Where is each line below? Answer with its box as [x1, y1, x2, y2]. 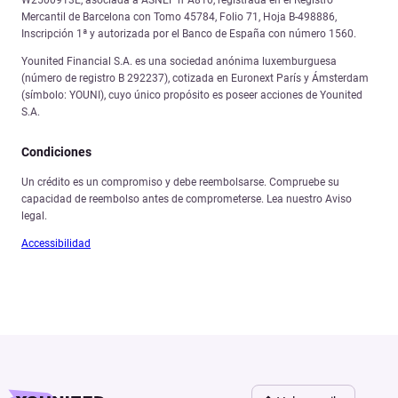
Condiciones [21, 145, 92, 160]
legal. [21, 210, 47, 223]
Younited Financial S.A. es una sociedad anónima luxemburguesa [21, 55, 337, 68]
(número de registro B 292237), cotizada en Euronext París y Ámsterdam [21, 72, 369, 85]
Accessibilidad [21, 237, 91, 251]
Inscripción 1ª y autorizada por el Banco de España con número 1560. [21, 28, 356, 41]
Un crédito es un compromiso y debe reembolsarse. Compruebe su [21, 176, 339, 189]
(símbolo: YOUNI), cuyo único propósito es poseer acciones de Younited [21, 89, 362, 102]
